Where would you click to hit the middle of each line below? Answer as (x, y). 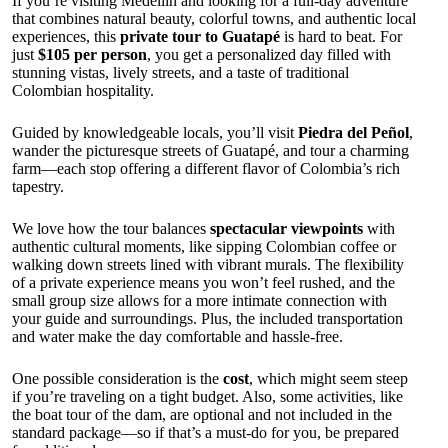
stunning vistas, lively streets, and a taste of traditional (180, 72)
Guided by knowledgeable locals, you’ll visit (155, 132)
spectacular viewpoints (286, 228)
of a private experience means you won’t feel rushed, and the (203, 282)
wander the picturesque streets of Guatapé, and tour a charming (210, 150)
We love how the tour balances (111, 228)
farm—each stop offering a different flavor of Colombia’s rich (206, 168)
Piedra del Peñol (353, 132)
